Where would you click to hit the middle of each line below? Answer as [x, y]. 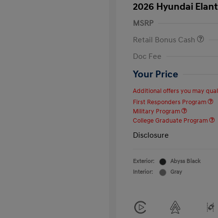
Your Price [155, 74]
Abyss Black [185, 161]
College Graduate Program [171, 121]
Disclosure [151, 135]
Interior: [143, 172]
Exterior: [144, 161]
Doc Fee [147, 56]
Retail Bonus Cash [165, 40]
